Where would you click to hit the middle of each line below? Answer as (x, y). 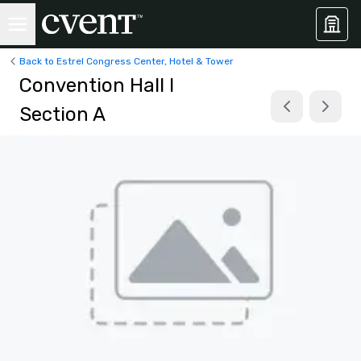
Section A (62, 114)
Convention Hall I (97, 85)
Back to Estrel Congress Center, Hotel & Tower (127, 61)
